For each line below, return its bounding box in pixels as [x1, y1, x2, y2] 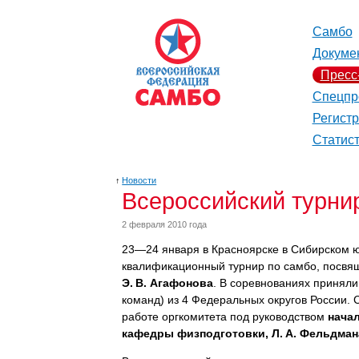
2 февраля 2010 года [122, 220, 207, 229]
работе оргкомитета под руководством [122, 310, 328, 323]
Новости [122, 175, 157, 185]
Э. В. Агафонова [122, 276, 213, 289]
